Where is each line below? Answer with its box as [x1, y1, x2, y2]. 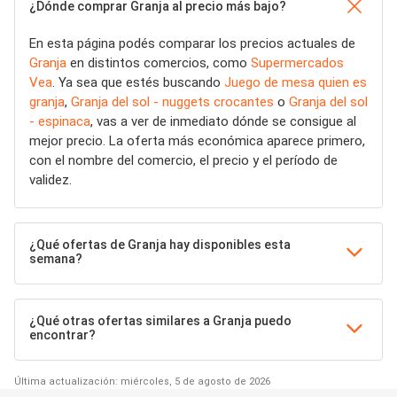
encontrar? [29, 328, 96, 343]
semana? [29, 252, 82, 267]
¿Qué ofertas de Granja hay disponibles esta [29, 237, 291, 253]
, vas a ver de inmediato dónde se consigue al [90, 113, 356, 130]
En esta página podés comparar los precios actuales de [29, 35, 355, 52]
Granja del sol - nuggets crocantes [71, 94, 274, 111]
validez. [29, 172, 72, 189]
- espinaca [29, 113, 90, 130]
